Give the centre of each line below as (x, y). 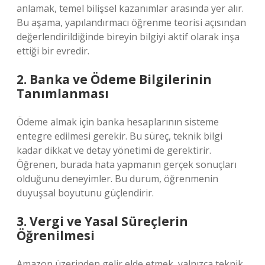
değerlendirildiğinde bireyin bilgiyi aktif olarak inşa (128, 37)
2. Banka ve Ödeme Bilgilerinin (114, 79)
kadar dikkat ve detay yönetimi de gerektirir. (114, 150)
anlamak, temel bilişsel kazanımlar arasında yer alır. (130, 8)
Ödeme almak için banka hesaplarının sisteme (118, 122)
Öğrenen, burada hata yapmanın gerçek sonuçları (127, 164)
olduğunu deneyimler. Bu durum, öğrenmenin (117, 179)
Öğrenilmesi (56, 235)
